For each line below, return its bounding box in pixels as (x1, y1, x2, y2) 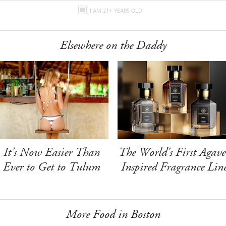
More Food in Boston (66, 206, 160, 222)
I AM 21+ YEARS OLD (89, 7, 144, 14)
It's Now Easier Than (4, 144, 100, 160)
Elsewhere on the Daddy (60, 37, 166, 53)
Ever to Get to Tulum (3, 158, 101, 175)
